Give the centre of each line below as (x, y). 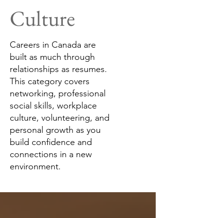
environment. (35, 167)
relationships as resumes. (58, 69)
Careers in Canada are (53, 45)
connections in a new (51, 154)
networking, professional (58, 94)
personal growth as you (55, 130)
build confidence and (51, 142)
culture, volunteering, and (60, 118)
